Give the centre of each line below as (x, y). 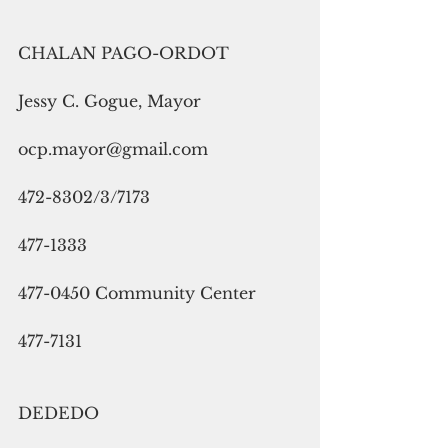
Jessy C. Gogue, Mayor (109, 100)
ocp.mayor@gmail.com (113, 148)
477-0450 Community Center (137, 292)
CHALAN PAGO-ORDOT (123, 52)
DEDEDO (58, 412)
